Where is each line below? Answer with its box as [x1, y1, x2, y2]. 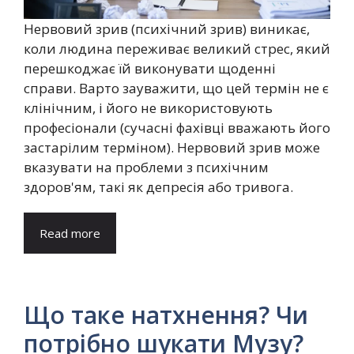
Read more [40, 224, 100, 241]
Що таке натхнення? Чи [24, 298, 308, 331]
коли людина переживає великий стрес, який [24, 39, 330, 58]
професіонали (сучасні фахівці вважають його [24, 118, 330, 137]
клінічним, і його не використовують [24, 98, 273, 117]
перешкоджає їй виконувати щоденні [24, 58, 276, 77]
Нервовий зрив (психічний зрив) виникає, [24, 19, 310, 38]
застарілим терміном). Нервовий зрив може [24, 137, 320, 156]
